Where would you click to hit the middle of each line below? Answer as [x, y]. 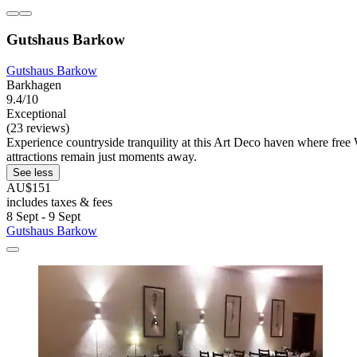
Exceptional [36, 114]
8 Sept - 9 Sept [43, 217]
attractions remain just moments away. [102, 157]
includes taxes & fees [59, 202]
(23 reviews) [38, 128]
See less [33, 173]
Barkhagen [34, 85]
